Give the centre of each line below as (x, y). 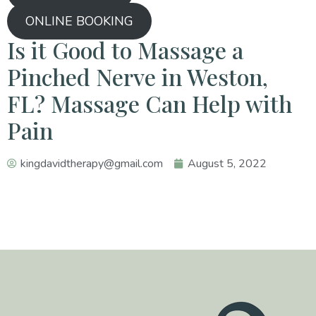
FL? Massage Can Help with (150, 103)
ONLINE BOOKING (79, 21)
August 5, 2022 (227, 163)
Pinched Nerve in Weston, (138, 76)
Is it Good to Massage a (125, 49)
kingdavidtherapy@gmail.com (92, 163)
